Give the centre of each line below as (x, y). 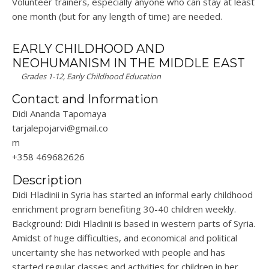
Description (47, 180)
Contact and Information (85, 99)
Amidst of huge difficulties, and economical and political (125, 238)
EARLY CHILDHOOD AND (88, 49)
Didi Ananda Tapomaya (59, 114)
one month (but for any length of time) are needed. (117, 17)
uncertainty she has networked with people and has (119, 252)
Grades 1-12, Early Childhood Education (91, 77)
